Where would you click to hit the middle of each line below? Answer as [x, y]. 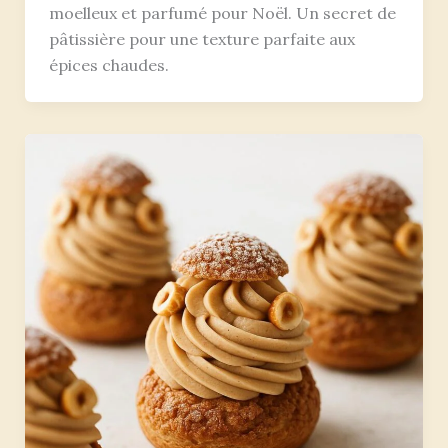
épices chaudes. [108, 65]
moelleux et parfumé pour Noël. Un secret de [222, 13]
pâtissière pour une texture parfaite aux [201, 39]
